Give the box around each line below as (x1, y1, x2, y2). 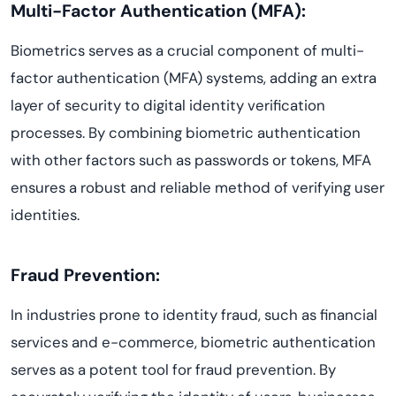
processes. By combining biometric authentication (11, 123, 361, 142)
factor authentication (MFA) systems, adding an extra (11, 68, 377, 88)
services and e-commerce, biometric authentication (11, 332, 376, 352)
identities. (11, 205, 80, 225)
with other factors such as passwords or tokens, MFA (11, 150, 371, 170)
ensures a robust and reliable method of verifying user (11, 178, 385, 197)
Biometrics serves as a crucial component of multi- (11, 41, 364, 60)
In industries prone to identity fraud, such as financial (11, 305, 377, 324)
